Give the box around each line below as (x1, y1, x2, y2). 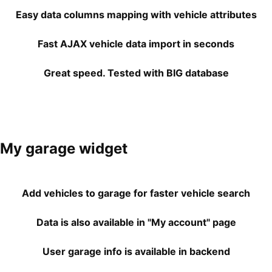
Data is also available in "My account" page (36, 216, 236, 228)
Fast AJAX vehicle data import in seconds (38, 38, 234, 50)
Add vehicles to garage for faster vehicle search (22, 187, 250, 199)
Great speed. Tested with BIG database (43, 67, 229, 79)
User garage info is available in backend (42, 245, 230, 257)
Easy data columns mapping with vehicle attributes (15, 8, 257, 21)
